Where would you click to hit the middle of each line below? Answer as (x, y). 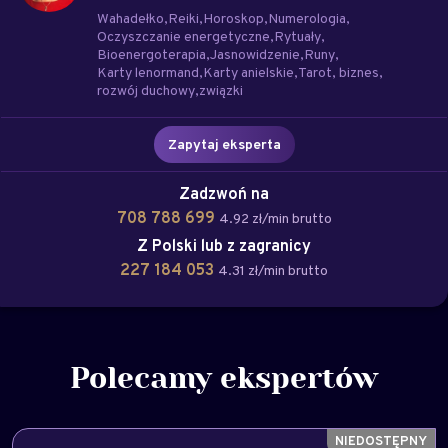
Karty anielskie (248, 72)
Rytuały (297, 36)
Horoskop (233, 18)
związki (221, 90)
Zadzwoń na (224, 193)
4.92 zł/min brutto (275, 218)
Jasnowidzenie (255, 54)
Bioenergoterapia (151, 54)
